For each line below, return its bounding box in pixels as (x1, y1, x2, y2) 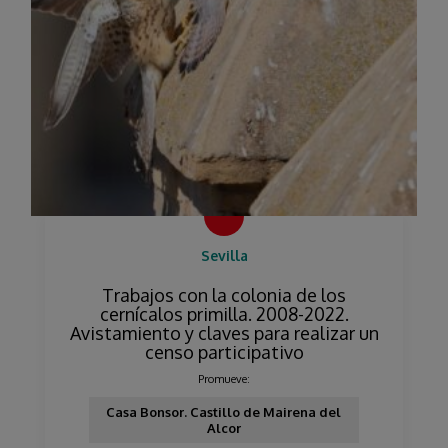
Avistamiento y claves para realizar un (69, 321, 379, 344)
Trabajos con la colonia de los (102, 283, 346, 306)
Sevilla (200, 246, 248, 264)
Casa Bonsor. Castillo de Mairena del (106, 403, 342, 420)
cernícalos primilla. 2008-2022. (99, 302, 349, 325)
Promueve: (198, 371, 250, 386)
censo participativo (144, 340, 304, 363)
